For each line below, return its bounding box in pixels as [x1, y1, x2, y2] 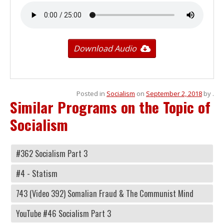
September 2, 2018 [146, 89, 202, 98]
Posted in [76, 89, 106, 98]
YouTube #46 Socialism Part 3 [16, 207, 111, 219]
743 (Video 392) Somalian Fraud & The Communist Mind [16, 187, 193, 199]
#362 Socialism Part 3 [16, 147, 87, 159]
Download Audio [73, 43, 136, 54]
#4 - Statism [16, 167, 57, 179]
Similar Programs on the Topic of [10, 96, 210, 118]
